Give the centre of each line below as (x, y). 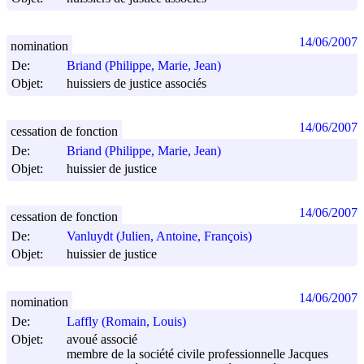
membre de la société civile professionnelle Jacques (197, 354)
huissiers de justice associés (136, 84)
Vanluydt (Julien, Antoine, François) (159, 236)
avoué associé (102, 340)
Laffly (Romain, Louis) (126, 322)
